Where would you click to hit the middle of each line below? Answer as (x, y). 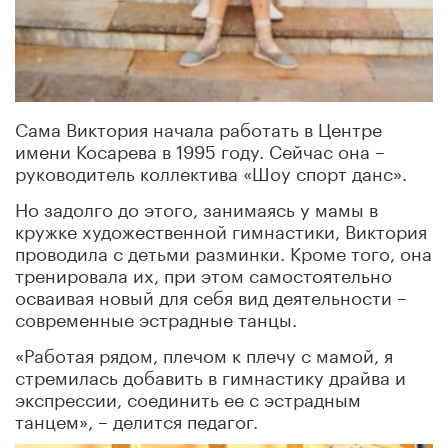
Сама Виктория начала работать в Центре (198, 127)
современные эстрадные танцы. (156, 317)
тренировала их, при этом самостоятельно (203, 273)
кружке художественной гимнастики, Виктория (221, 229)
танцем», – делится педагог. (136, 419)
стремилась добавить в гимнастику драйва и (210, 375)
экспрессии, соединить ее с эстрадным (188, 397)
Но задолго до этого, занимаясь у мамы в (196, 207)
